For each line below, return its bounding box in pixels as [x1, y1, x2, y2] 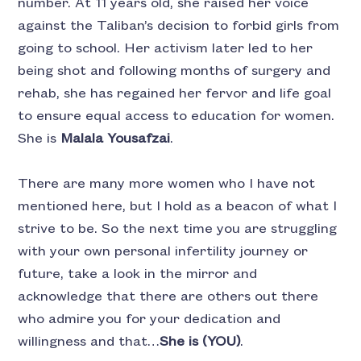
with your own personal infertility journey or [18, 243, 309, 259]
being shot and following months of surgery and [18, 63, 331, 78]
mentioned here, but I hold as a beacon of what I [18, 198, 338, 214]
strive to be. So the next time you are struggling [18, 221, 338, 236]
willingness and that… [18, 334, 160, 349]
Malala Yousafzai [60, 131, 171, 146]
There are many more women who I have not [18, 176, 316, 191]
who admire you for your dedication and [18, 311, 281, 326]
